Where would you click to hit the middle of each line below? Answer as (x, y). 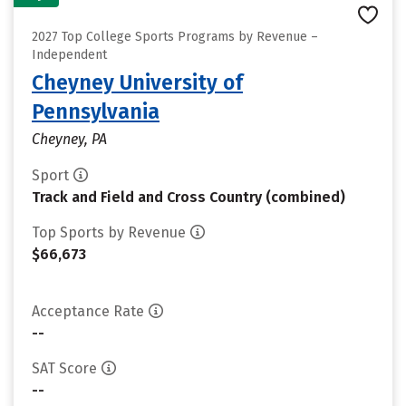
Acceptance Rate (88, 311)
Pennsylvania (96, 111)
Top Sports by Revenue (109, 232)
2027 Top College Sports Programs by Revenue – (175, 37)
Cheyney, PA (69, 139)
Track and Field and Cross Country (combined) (188, 197)
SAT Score (64, 368)
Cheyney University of (137, 82)
